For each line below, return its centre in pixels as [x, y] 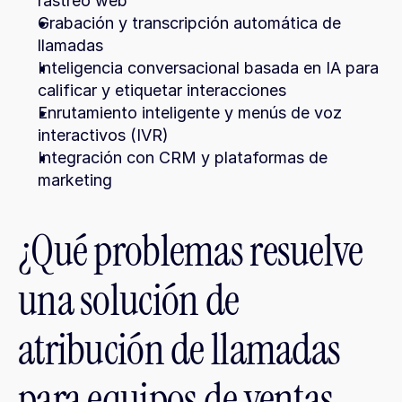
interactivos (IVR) [103, 135]
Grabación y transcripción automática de [189, 23]
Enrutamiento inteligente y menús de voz [190, 113]
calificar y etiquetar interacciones [162, 90]
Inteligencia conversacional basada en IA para [208, 68]
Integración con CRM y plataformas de [183, 157]
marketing [75, 180]
